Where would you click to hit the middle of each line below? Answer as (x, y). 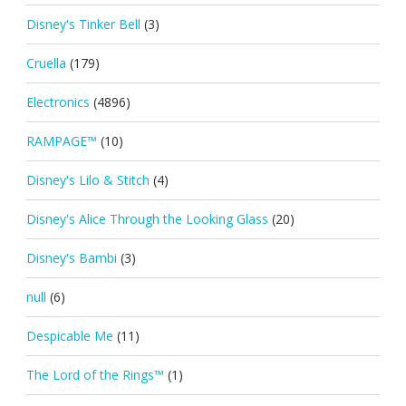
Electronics (58, 101)
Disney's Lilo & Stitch (87, 179)
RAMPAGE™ (61, 140)
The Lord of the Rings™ (95, 374)
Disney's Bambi (71, 257)
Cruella (46, 63)
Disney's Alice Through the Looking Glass (147, 218)
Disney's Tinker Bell (83, 24)
